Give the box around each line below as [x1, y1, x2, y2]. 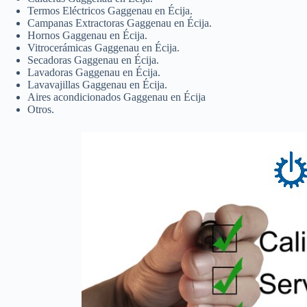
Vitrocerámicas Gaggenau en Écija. [27, 41, 180, 53]
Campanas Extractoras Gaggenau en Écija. [27, 16, 212, 29]
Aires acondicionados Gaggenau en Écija [27, 90, 206, 103]
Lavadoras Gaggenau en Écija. [27, 66, 160, 78]
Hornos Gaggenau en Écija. [27, 29, 147, 41]
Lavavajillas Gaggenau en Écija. [27, 78, 167, 90]
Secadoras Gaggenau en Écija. [27, 53, 159, 66]
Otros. [27, 103, 54, 115]
